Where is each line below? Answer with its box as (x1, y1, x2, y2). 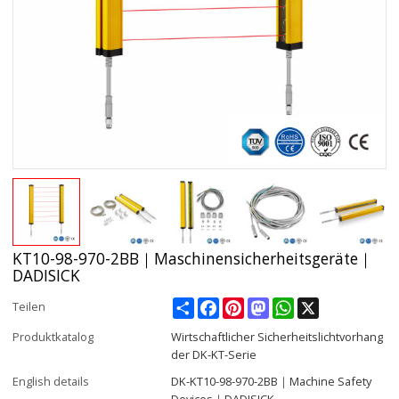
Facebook (219, 296, 272, 313)
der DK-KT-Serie (171, 346, 257, 362)
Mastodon (269, 296, 324, 313)
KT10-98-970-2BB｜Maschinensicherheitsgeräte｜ (12, 248, 374, 269)
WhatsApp (294, 296, 350, 313)
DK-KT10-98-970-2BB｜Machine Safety (171, 372, 372, 389)
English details (12, 372, 90, 389)
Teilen (12, 297, 46, 314)
